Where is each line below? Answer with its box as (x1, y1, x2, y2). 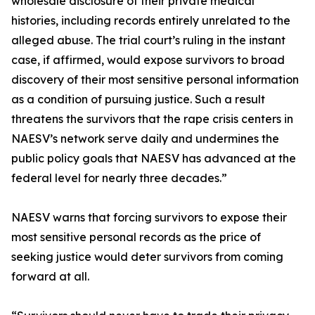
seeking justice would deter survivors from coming (11, 250, 283, 264)
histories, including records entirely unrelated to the (11, 13, 290, 27)
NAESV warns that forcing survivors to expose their (11, 210, 287, 224)
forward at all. (11, 269, 89, 283)
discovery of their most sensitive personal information (11, 72, 299, 86)
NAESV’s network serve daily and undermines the (11, 131, 279, 146)
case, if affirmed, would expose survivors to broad (11, 53, 285, 67)
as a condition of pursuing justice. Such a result (11, 92, 265, 106)
